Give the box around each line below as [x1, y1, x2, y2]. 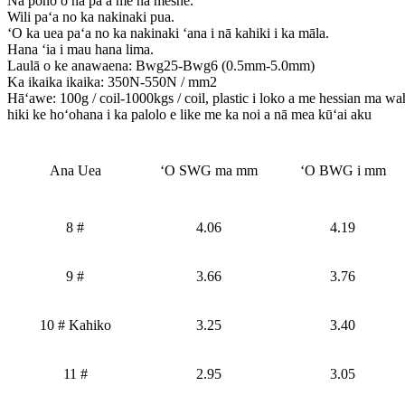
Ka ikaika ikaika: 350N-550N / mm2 [7, 73, 217, 89]
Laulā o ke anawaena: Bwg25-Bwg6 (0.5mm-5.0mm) [7, 57, 315, 73]
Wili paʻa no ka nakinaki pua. [7, 8, 174, 24]
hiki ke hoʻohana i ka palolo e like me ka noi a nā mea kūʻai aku [7, 106, 372, 122]
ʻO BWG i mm [299, 162, 386, 178]
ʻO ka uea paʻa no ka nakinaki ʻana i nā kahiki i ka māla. [7, 24, 329, 41]
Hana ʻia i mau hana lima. [7, 41, 154, 57]
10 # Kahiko [39, 316, 111, 333]
